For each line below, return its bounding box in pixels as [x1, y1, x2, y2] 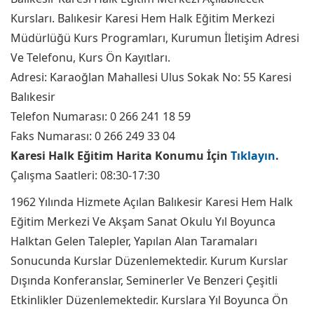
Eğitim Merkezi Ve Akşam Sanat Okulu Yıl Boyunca [11, 214, 275, 229]
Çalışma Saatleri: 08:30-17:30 [11, 168, 160, 183]
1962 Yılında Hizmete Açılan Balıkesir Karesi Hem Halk [11, 194, 293, 210]
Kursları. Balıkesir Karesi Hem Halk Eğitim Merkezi [11, 11, 275, 26]
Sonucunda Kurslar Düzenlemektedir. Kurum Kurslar [11, 253, 288, 268]
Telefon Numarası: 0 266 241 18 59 [11, 109, 191, 124]
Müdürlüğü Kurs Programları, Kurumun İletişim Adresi [11, 30, 299, 46]
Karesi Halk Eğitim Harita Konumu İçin [11, 148, 231, 163]
